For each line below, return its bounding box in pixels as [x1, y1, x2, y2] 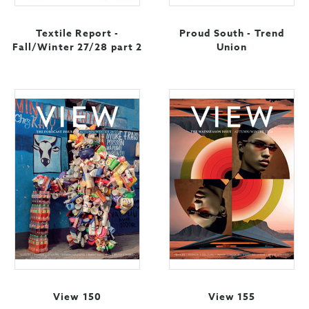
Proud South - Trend [179, 26, 285, 41]
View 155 [208, 290, 256, 305]
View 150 [53, 290, 101, 305]
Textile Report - [35, 26, 119, 41]
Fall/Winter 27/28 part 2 [12, 40, 143, 55]
